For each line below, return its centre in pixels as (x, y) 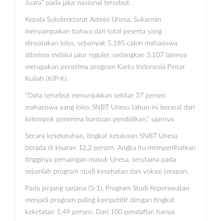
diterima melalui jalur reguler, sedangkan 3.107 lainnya (106, 55)
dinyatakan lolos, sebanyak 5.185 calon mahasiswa (101, 43)
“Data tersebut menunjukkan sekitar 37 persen (95, 95)
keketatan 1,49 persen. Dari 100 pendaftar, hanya (100, 212)
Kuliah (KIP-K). (47, 79)
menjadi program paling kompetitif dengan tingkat (100, 200)
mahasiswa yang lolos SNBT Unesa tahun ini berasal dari (110, 107)
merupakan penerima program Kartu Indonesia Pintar (105, 67)
